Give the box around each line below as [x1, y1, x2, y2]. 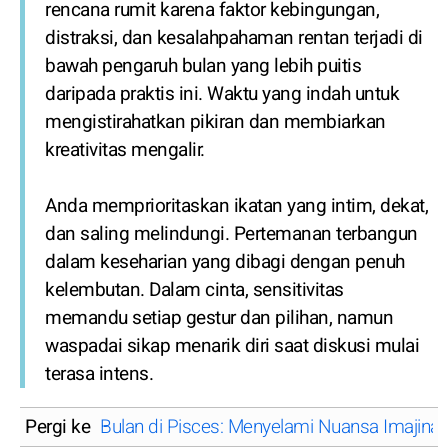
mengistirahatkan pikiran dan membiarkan [45, 108, 386, 137]
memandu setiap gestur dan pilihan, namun [45, 304, 393, 333]
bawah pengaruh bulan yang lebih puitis [45, 52, 361, 81]
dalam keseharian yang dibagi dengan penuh [45, 248, 405, 277]
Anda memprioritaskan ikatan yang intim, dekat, [45, 192, 428, 221]
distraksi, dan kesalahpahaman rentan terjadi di [45, 24, 423, 53]
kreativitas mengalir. [45, 136, 205, 165]
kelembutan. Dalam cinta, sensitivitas [45, 276, 344, 305]
